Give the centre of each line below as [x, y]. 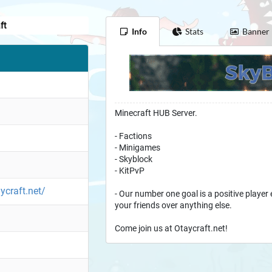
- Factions [134, 136]
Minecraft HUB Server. [156, 113]
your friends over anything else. [174, 206]
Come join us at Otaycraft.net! [172, 229]
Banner [256, 32]
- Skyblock [134, 159]
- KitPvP [130, 171]
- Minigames [138, 148]
